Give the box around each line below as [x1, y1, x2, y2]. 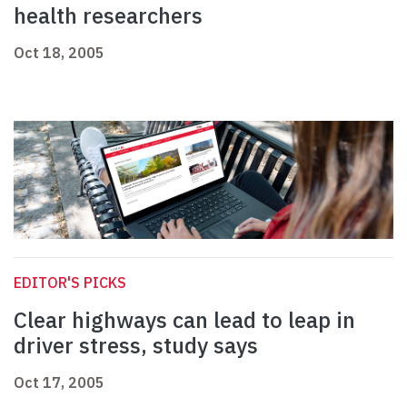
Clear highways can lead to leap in [14, 305, 355, 335]
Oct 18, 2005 [14, 44, 104, 63]
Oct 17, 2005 [14, 373, 104, 392]
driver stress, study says [14, 331, 258, 361]
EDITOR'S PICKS [14, 273, 126, 293]
